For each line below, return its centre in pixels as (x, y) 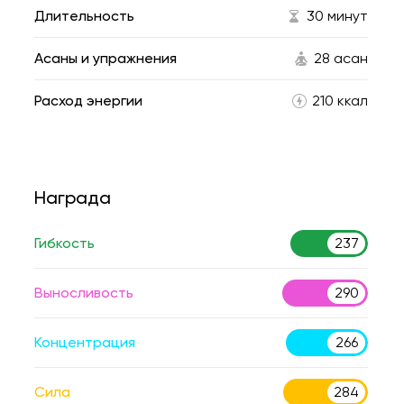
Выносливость (84, 293)
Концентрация (85, 342)
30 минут (337, 16)
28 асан (341, 58)
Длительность (84, 16)
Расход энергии (88, 101)
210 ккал (340, 101)
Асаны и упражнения (106, 58)
